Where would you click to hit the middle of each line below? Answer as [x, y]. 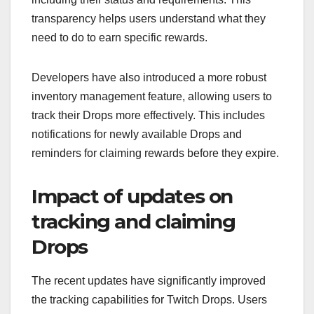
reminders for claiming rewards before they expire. [155, 153]
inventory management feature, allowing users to [152, 96]
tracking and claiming [134, 221]
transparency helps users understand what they [149, 18]
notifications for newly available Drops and [137, 134]
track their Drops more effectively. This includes [148, 115]
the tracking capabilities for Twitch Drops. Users [149, 300]
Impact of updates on [132, 196]
